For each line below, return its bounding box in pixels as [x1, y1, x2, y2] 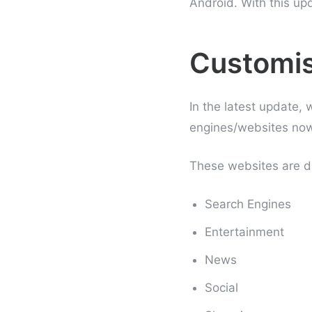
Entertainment [205, 225, 285, 240]
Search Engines [205, 197, 292, 212]
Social [205, 281, 239, 295]
